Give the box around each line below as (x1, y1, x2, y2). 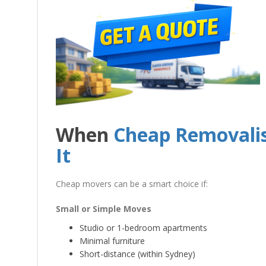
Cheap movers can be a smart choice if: (56, 178, 208, 189)
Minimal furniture (80, 235, 145, 246)
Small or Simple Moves (56, 203, 151, 214)
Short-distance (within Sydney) (80, 248, 195, 259)
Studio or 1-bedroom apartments (80, 222, 207, 233)
